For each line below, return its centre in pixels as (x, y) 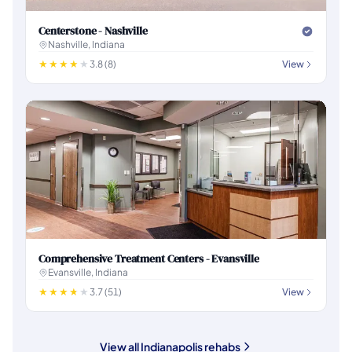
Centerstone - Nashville (93, 31)
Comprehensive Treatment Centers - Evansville (149, 258)
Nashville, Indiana (86, 44)
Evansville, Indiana (88, 272)
